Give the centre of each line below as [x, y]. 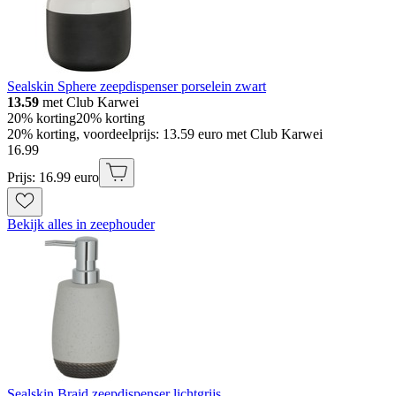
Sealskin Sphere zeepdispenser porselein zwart [137, 87]
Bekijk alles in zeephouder [81, 225]
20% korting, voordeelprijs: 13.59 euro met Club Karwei [165, 134]
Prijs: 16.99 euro [53, 178]
